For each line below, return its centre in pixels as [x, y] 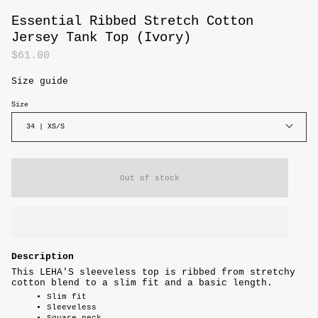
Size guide [40, 82]
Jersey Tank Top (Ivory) [101, 37]
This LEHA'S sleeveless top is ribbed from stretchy [153, 272]
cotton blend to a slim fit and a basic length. [145, 283]
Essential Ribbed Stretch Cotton [132, 21]
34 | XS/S [45, 127]
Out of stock [150, 178]
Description [43, 257]
